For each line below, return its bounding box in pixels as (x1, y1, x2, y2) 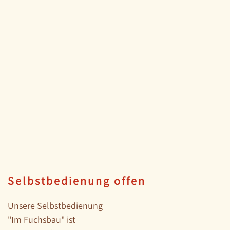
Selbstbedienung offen (8, 174, 146, 188)
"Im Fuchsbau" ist (8, 214, 75, 225)
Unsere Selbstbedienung (8, 200, 103, 212)
